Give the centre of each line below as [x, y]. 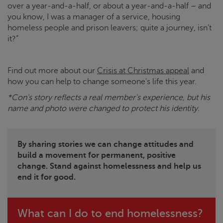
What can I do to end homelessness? [110, 214]
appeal [177, 71]
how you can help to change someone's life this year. [102, 82]
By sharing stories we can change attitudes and [106, 145]
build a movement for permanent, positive [97, 156]
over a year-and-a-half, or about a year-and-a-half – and [109, 6]
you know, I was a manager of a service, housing [94, 17]
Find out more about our [52, 71]
